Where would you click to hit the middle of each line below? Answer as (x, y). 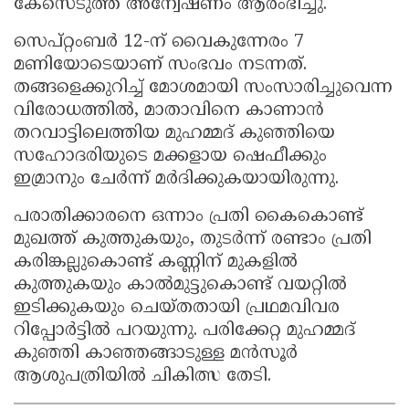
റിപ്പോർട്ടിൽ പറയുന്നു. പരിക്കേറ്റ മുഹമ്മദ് (184, 331)
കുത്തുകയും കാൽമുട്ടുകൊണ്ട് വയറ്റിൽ (180, 286)
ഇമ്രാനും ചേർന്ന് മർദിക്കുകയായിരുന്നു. (179, 180)
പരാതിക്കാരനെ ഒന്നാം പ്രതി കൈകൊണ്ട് (189, 217)
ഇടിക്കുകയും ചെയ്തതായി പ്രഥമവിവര (177, 309)
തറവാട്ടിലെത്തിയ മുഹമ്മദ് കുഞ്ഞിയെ (174, 134)
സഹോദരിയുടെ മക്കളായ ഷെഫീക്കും (170, 157)
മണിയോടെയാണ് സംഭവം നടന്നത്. (160, 66)
